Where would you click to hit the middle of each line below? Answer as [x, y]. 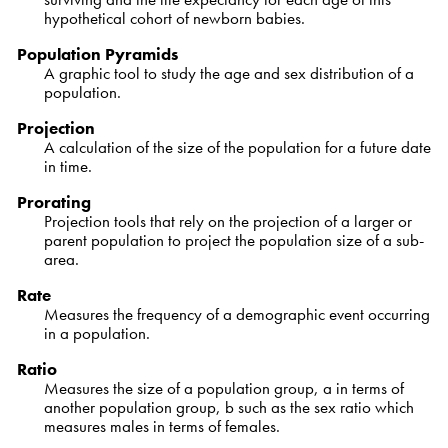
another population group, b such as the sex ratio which [228, 407]
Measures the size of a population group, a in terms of [223, 388]
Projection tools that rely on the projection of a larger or [227, 221]
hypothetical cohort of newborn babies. [174, 18]
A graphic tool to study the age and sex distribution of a [228, 73]
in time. [67, 166]
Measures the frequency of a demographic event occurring [236, 314]
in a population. [96, 333]
